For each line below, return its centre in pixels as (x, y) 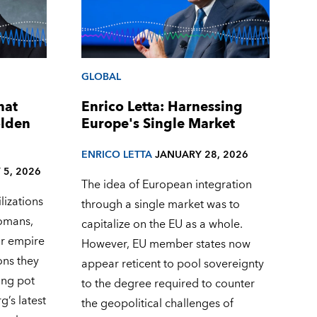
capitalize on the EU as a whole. (162, 225)
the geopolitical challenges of (157, 304)
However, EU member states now (166, 244)
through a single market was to (160, 205)
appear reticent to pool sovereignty (172, 264)
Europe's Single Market (158, 124)
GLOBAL (101, 76)
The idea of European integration (166, 185)
